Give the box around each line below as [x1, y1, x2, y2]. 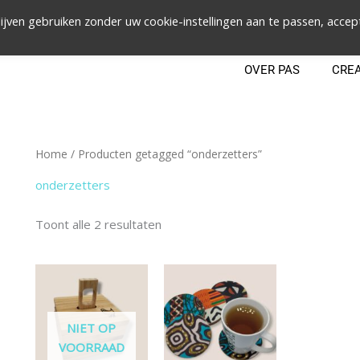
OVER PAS [243, 63, 300, 77]
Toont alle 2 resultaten [35, 215, 162, 232]
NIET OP [67, 319, 117, 336]
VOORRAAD [58, 338, 125, 355]
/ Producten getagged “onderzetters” [67, 146, 262, 162]
